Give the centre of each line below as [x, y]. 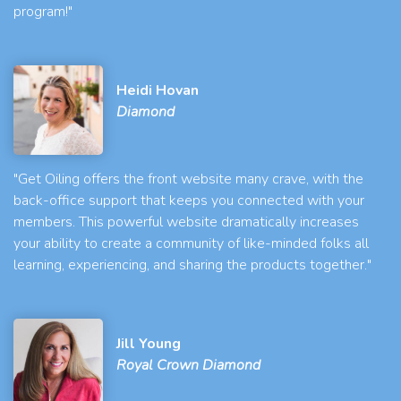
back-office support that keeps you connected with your [189, 201]
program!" [43, 12]
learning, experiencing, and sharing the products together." [192, 265]
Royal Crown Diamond [188, 366]
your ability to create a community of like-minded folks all [191, 244]
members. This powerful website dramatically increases [186, 222]
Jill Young [149, 344]
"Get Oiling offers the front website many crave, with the [188, 179]
